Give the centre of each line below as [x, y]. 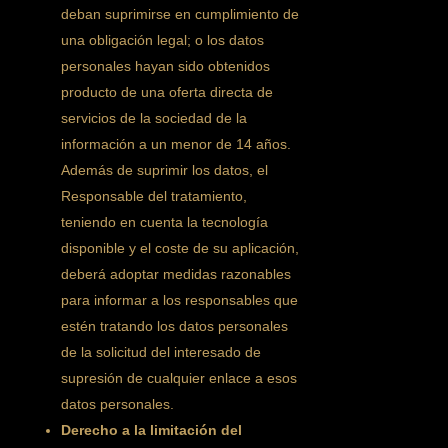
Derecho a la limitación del [152, 430]
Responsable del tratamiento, [154, 196]
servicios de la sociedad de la [154, 118]
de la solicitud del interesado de [161, 352]
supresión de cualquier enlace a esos [179, 378]
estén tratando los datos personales [175, 326]
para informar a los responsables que [180, 300]
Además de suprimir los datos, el [165, 170]
